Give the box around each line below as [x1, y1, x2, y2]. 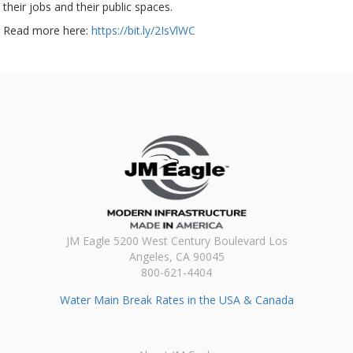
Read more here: [2, 23, 91, 39]
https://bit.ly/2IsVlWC [91, 23, 195, 39]
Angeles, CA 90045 [128, 249, 225, 265]
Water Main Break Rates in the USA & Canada [59, 292, 294, 308]
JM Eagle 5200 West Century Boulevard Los [65, 233, 288, 249]
